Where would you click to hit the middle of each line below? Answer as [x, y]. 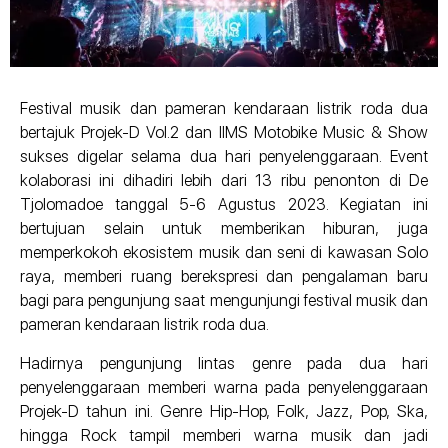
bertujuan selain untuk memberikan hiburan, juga [224, 229]
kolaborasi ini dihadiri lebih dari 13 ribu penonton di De [224, 181]
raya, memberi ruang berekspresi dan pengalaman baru [224, 277]
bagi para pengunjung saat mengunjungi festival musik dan [224, 301]
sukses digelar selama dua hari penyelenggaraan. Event [224, 157]
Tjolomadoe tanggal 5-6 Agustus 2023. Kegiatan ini [224, 205]
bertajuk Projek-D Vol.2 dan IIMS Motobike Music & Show [224, 133]
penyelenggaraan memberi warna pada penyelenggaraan [224, 387]
